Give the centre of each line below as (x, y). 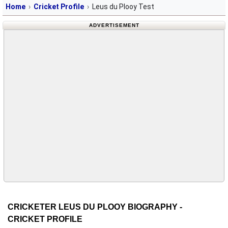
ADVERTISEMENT (114, 25)
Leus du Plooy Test (123, 7)
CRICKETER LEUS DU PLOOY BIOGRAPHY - (95, 207)
